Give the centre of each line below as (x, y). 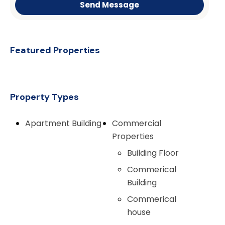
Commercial (137, 123)
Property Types (45, 97)
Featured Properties (55, 50)
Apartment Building (64, 123)
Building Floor (153, 153)
